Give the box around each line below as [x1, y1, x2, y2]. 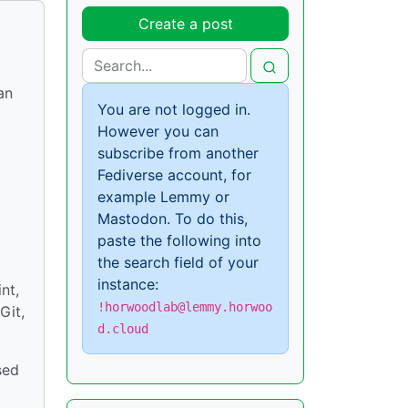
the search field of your [97, 253, 259, 272]
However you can [97, 122, 219, 141]
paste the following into [97, 231, 261, 250]
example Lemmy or [97, 188, 229, 207]
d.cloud [97, 321, 148, 337]
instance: [97, 275, 158, 294]
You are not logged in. [97, 100, 250, 119]
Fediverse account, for [97, 166, 251, 185]
